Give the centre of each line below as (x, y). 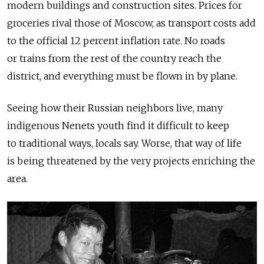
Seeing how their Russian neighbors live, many (115, 108)
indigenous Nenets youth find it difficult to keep (118, 126)
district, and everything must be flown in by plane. (122, 76)
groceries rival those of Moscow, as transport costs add (131, 23)
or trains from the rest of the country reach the (114, 59)
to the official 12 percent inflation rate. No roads (116, 41)
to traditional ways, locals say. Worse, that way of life (124, 143)
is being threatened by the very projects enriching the (131, 161)
